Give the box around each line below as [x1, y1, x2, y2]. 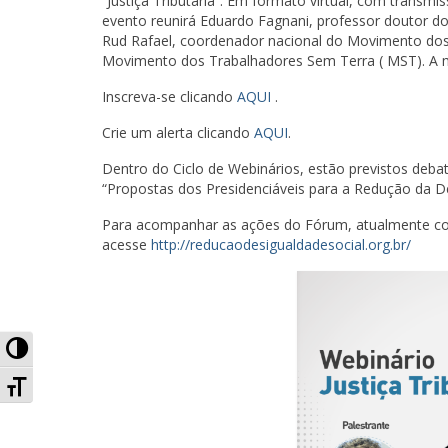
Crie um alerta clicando [102, 123, 254, 142]
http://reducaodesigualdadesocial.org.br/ [151, 235, 411, 254]
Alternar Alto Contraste [5, 331, 250, 363]
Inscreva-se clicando [102, 87, 237, 106]
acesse [102, 235, 151, 254]
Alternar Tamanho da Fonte [5, 367, 298, 399]
